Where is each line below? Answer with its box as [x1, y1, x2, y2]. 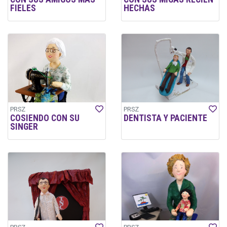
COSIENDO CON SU [10, 112, 80, 123]
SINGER [10, 121, 38, 132]
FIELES [10, 3, 36, 14]
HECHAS [124, 3, 155, 14]
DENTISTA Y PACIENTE [124, 112, 207, 123]
